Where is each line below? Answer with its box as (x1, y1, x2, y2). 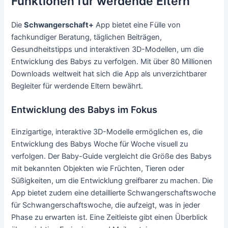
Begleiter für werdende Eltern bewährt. (11, 81, 144, 91)
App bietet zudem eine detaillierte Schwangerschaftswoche (11, 188, 216, 198)
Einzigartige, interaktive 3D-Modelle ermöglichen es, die (11, 127, 203, 137)
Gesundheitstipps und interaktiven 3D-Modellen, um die (11, 44, 204, 54)
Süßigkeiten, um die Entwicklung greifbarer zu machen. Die (11, 176, 213, 186)
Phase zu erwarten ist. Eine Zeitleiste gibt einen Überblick (11, 213, 208, 222)
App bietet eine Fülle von (94, 20, 181, 30)
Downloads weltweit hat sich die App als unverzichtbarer (11, 69, 207, 78)
